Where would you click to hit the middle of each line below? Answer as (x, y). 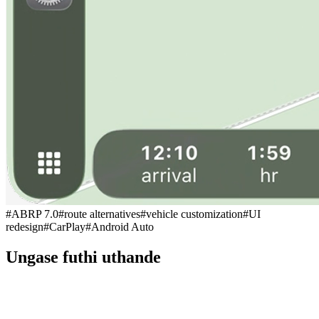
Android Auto (122, 226)
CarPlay (67, 226)
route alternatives (102, 214)
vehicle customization (194, 214)
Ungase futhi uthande (83, 257)
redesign (25, 226)
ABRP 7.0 (35, 214)
